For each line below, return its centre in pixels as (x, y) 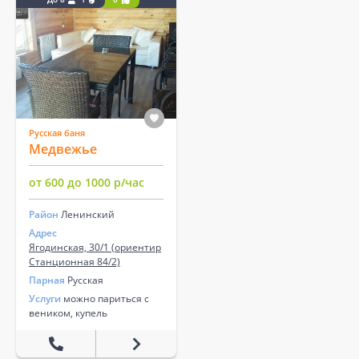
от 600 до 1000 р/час (87, 183)
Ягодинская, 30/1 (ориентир (95, 248)
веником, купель (68, 313)
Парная (47, 280)
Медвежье (63, 149)
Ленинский (88, 215)
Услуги (45, 299)
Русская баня (57, 132)
